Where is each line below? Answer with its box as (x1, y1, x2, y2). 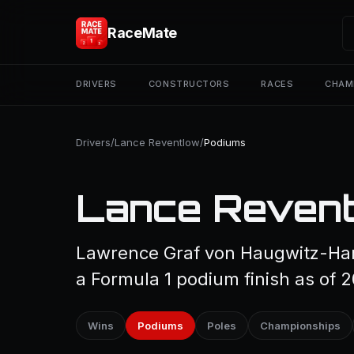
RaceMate (107, 24, 178, 41)
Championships (260, 319, 341, 332)
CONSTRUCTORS (148, 78, 230, 89)
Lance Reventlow (115, 136, 200, 149)
